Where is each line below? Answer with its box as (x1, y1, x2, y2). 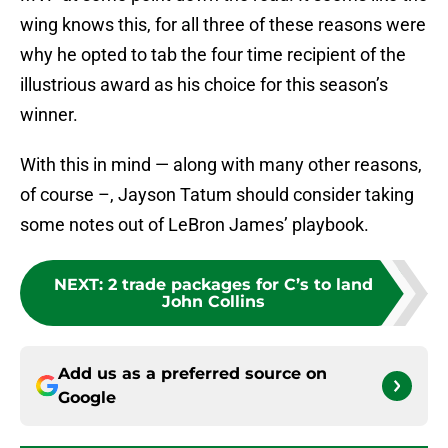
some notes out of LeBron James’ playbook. (20, 214, 369, 236)
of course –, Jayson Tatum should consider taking (20, 184, 414, 206)
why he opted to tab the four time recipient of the (20, 44, 406, 66)
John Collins (161, 292, 265, 312)
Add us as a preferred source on (58, 364, 327, 384)
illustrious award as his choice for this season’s (20, 74, 388, 96)
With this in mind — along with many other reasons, (20, 154, 422, 176)
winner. (20, 104, 78, 126)
